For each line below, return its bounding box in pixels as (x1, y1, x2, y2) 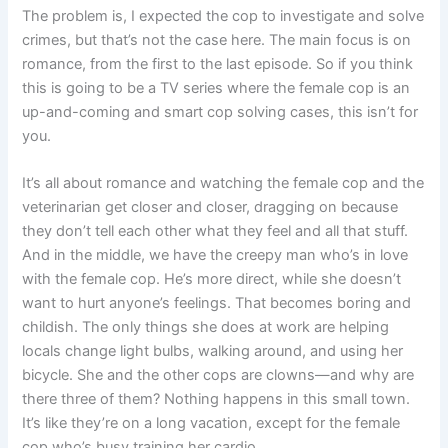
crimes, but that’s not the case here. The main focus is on (22, 30, 412, 49)
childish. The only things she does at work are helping (22, 318, 390, 337)
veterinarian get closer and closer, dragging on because (22, 198, 399, 217)
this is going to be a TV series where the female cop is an (22, 78, 411, 97)
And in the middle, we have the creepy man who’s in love (22, 246, 409, 265)
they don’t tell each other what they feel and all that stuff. (22, 222, 409, 241)
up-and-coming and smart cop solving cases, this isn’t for (22, 102, 419, 121)
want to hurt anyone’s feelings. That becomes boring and (22, 294, 412, 313)
